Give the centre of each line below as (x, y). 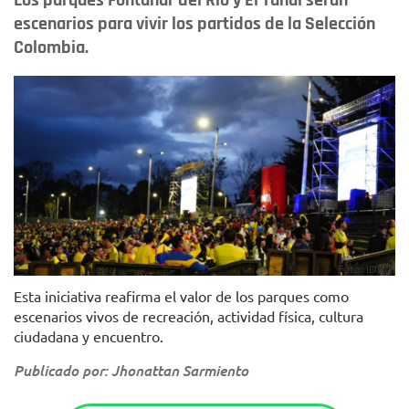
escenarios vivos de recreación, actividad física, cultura (189, 316)
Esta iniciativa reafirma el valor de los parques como (181, 296)
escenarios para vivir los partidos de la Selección (194, 24)
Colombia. (51, 47)
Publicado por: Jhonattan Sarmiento (131, 371)
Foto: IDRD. (367, 269)
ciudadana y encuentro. (89, 336)
